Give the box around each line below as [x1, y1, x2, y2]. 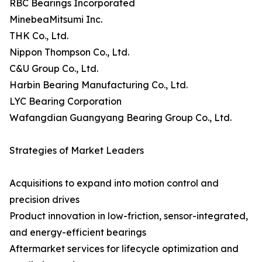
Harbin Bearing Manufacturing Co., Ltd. [9, 79, 188, 91]
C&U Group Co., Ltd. [9, 63, 98, 75]
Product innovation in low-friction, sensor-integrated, [9, 210, 248, 222]
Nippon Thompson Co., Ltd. [9, 46, 129, 58]
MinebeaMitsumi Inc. [9, 13, 102, 26]
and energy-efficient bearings [9, 226, 146, 239]
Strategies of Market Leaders [9, 144, 144, 157]
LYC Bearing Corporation [9, 95, 122, 108]
